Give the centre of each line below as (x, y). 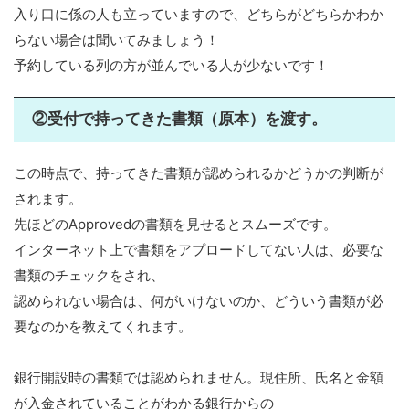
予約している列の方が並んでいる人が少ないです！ (171, 65)
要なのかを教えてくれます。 (103, 326)
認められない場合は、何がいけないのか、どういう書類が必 (199, 300)
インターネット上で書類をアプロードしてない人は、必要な (199, 249)
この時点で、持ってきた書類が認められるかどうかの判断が (199, 173)
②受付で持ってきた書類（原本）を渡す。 (179, 119)
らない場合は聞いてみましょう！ (116, 39)
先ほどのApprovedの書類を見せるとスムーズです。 (175, 224)
